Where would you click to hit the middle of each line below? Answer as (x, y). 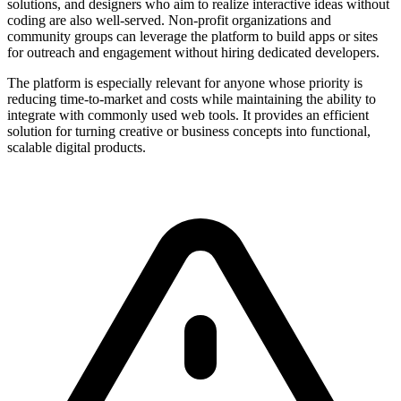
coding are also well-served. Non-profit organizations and (169, 20)
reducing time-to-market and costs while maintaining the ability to (192, 98)
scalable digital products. (77, 147)
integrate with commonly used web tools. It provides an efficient (188, 115)
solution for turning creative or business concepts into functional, (189, 131)
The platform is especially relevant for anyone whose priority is (185, 82)
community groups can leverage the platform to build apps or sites (192, 36)
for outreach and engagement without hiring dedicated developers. (193, 52)
